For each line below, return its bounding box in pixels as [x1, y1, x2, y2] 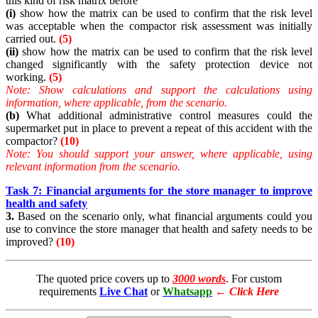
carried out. [6, 33, 59, 45]
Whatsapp [163, 285, 212, 298]
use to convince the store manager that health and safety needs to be [6, 223, 312, 236]
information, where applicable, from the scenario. [6, 97, 227, 109]
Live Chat [99, 285, 148, 298]
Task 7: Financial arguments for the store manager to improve [6, 185, 312, 197]
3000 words [172, 273, 226, 285]
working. [6, 71, 49, 84]
